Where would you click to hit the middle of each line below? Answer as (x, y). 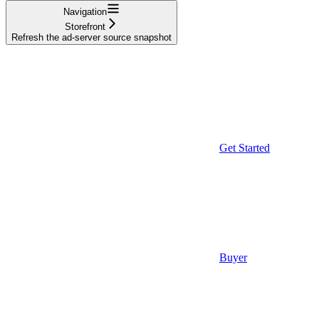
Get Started (245, 147)
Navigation (85, 11)
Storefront (85, 26)
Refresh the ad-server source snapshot (91, 37)
